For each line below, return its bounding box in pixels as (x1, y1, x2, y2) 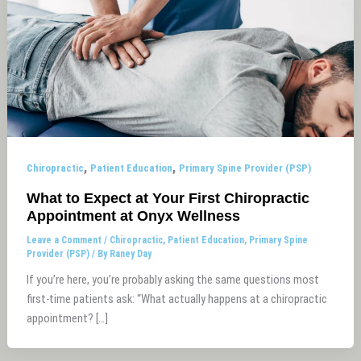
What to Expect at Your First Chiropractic (27, 189, 310, 206)
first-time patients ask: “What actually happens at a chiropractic (27, 292, 328, 307)
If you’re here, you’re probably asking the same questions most (27, 272, 320, 288)
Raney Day (110, 247, 152, 259)
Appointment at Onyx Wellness (27, 206, 241, 224)
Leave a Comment (27, 234, 102, 246)
